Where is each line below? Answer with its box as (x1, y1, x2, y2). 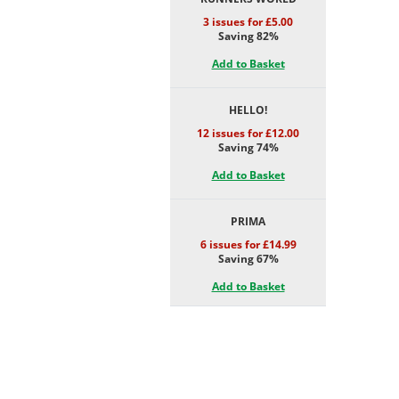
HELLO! (229, 102, 267, 118)
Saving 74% (217, 140, 279, 155)
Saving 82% (217, 28, 279, 44)
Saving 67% (217, 251, 279, 266)
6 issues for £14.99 (199, 237, 297, 252)
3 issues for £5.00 (203, 14, 293, 29)
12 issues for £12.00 (197, 126, 299, 141)
